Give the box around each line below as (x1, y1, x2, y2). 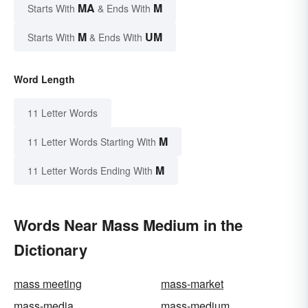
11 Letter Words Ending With (27, 163, 153, 177)
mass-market (161, 275, 223, 291)
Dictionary (14, 238, 87, 261)
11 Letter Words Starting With (27, 134, 156, 148)
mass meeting (14, 275, 82, 291)
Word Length (14, 71, 75, 86)
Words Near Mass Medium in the (14, 213, 243, 236)
